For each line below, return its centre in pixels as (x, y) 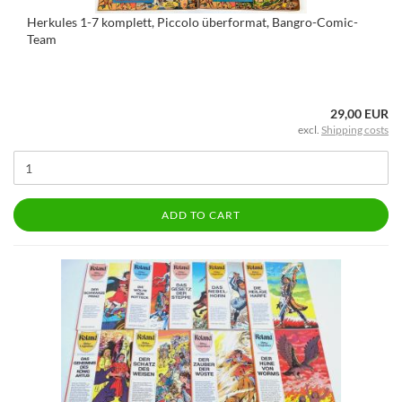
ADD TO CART (201, 215)
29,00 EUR (359, 114)
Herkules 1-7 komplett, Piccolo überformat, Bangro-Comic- (192, 22)
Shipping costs (355, 130)
